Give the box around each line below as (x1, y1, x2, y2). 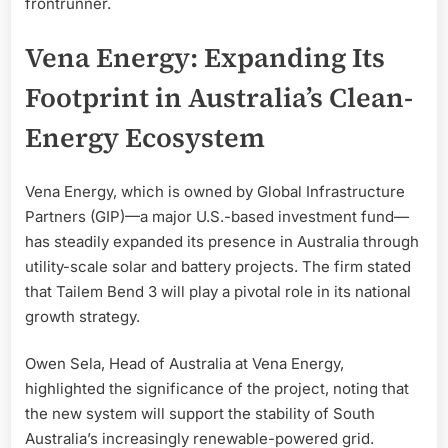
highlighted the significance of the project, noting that (25, 379, 409, 399)
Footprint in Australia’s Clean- (25, 79, 413, 117)
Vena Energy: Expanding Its (25, 39, 385, 77)
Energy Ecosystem (25, 119, 265, 157)
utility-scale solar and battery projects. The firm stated (25, 256, 411, 276)
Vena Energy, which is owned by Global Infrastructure (25, 181, 405, 201)
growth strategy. (25, 306, 140, 326)
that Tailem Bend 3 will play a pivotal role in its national (25, 281, 411, 301)
